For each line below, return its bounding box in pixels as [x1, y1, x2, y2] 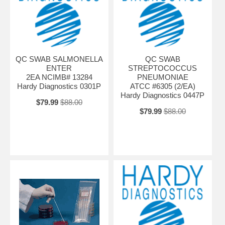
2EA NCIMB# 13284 [26, 72, 92, 81]
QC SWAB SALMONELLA [15, 54, 103, 63]
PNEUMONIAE [137, 72, 188, 81]
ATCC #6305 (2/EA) [130, 81, 195, 90]
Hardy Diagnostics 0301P [17, 81, 101, 90]
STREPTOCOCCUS [128, 63, 197, 72]
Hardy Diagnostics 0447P [121, 90, 205, 99]
